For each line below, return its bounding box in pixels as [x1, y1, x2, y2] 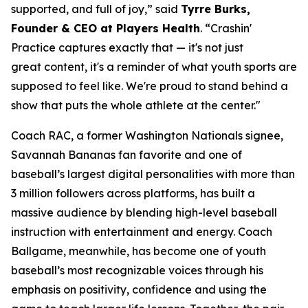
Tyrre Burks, [181, 2, 250, 16]
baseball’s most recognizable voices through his [11, 263, 263, 277]
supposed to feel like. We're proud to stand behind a [11, 79, 288, 93]
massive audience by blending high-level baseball [11, 206, 277, 219]
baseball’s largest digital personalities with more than [11, 167, 295, 181]
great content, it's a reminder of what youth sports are [11, 60, 297, 74]
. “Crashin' [200, 21, 252, 35]
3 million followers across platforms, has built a [11, 186, 255, 200]
